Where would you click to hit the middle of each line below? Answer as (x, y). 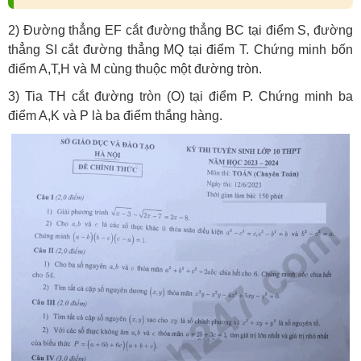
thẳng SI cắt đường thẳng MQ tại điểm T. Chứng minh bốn (180, 50)
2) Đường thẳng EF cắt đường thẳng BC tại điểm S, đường (180, 30)
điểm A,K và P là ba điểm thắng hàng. (115, 116)
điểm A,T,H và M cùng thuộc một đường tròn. (135, 69)
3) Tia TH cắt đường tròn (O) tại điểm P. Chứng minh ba (180, 96)
